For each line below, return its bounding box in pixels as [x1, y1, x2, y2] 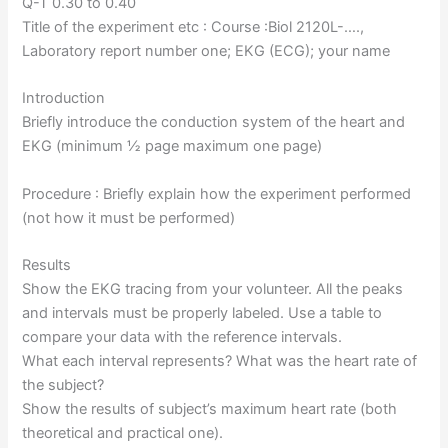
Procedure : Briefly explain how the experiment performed [22, 184, 412, 203]
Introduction [22, 89, 106, 108]
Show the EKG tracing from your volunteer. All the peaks [22, 280, 404, 299]
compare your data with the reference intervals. [22, 328, 343, 347]
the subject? [22, 376, 105, 395]
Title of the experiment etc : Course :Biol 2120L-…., [22, 18, 365, 37]
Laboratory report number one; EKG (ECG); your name [22, 42, 391, 61]
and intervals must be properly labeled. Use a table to [22, 304, 383, 323]
